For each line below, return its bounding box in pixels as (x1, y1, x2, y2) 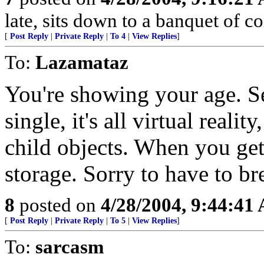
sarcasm (35, 236, 104, 258)
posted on (15, 194, 101, 216)
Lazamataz (35, 51, 128, 73)
